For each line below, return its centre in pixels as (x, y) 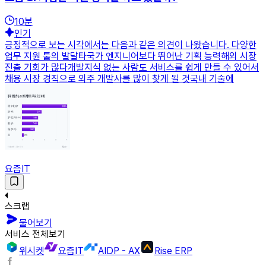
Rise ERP (173, 251)
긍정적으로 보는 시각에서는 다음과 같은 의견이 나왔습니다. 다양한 (131, 45)
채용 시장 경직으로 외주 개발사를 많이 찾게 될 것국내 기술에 (119, 79)
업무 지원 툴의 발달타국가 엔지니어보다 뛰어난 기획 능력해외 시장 (131, 56)
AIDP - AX (119, 251)
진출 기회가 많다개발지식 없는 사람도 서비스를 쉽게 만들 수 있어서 (132, 68)
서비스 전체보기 (35, 235)
